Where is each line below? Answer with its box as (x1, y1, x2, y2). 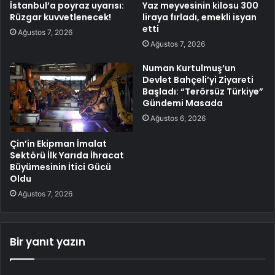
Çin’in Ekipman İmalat (10, 137, 107, 150)
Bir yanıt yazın (10, 234, 85, 250)
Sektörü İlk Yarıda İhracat (10, 149, 124, 162)
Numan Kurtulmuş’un (142, 62, 236, 75)
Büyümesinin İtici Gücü (10, 161, 111, 174)
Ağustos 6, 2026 (150, 114, 206, 123)
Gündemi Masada (142, 97, 223, 110)
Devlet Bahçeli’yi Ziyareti (142, 74, 254, 87)
